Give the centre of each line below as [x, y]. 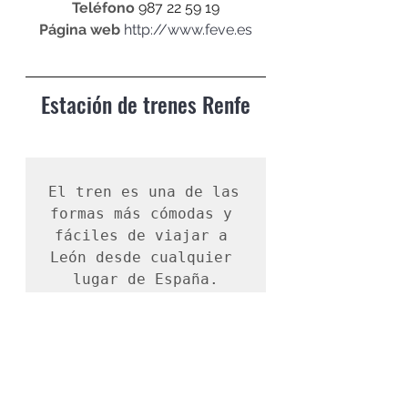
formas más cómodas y [141, 214]
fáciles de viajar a [141, 236]
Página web [80, 30]
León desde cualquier [141, 258]
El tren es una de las [144, 192]
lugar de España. [146, 280]
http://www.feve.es [188, 30]
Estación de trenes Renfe [146, 104]
